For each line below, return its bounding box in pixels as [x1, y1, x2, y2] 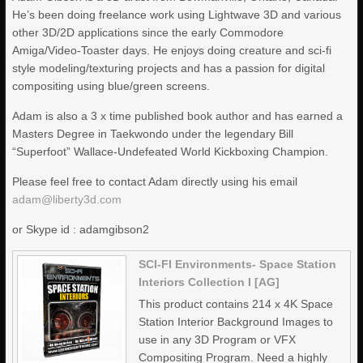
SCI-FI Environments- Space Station [139, 258, 337, 271]
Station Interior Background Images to [139, 315, 334, 328]
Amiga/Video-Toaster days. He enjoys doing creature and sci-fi [12, 44, 332, 57]
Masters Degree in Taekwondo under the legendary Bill [12, 127, 294, 140]
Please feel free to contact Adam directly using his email [12, 175, 298, 188]
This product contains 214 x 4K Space [139, 297, 334, 310]
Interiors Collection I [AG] [139, 275, 280, 288]
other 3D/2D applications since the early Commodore [12, 26, 284, 39]
